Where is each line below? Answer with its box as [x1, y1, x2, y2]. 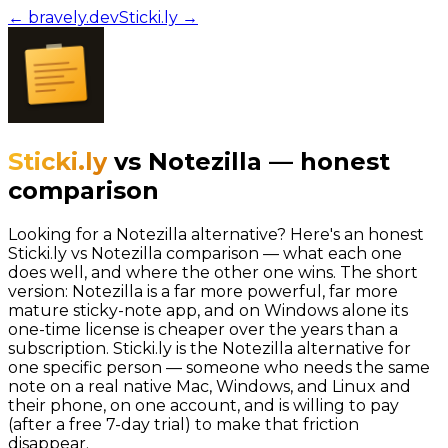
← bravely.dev [8, 8, 119, 27]
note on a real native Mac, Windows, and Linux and [8, 376, 411, 396]
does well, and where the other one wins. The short [8, 262, 418, 282]
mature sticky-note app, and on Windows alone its [8, 300, 408, 320]
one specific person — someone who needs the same [8, 357, 430, 377]
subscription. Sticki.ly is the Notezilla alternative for [8, 338, 411, 358]
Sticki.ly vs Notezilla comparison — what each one [8, 243, 402, 263]
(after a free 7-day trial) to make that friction [8, 414, 359, 434]
